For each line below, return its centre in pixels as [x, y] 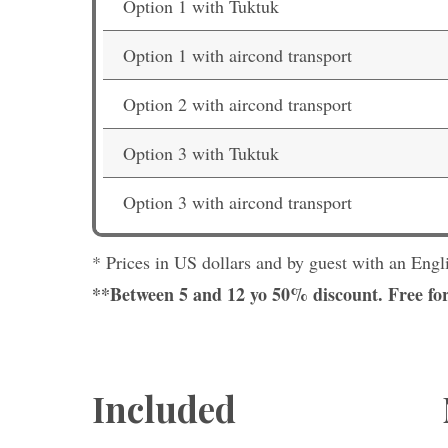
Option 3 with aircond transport [237, 202]
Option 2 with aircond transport [237, 104]
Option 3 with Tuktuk [201, 153]
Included [164, 408]
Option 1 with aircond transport [237, 55]
